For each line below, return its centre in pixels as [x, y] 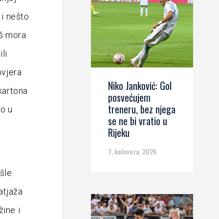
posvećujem [129, 97]
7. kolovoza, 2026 [132, 151]
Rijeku [119, 132]
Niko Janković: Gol [140, 86]
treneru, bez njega [142, 109]
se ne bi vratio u [138, 121]
